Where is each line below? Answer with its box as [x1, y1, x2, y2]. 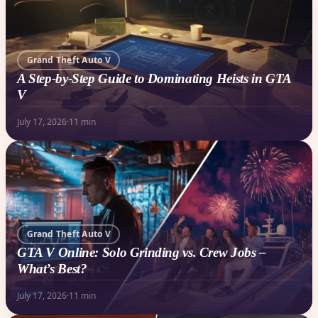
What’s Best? [17, 261, 87, 276]
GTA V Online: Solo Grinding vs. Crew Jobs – [17, 244, 266, 260]
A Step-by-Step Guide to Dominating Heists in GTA [17, 70, 291, 86]
